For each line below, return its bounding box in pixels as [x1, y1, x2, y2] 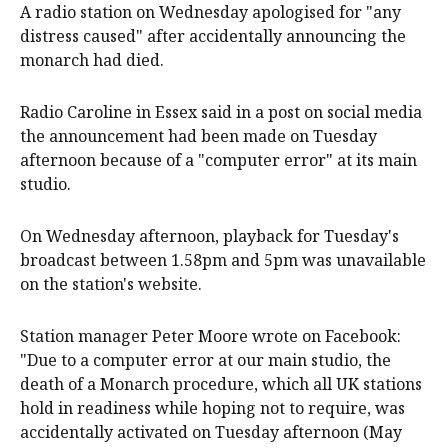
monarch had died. [20, 48, 164, 71]
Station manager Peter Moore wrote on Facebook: [20, 324, 401, 347]
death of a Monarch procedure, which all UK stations [20, 372, 422, 395]
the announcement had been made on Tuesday [20, 124, 377, 147]
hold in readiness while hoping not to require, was [20, 396, 405, 419]
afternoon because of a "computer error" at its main [20, 148, 417, 171]
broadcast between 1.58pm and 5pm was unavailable [20, 248, 426, 271]
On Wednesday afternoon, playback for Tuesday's [20, 224, 399, 247]
